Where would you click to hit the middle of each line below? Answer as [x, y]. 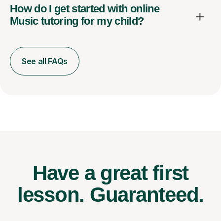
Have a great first [110, 173]
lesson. [53, 195]
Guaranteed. [147, 195]
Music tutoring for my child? [77, 21]
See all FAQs [45, 61]
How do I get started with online [85, 9]
